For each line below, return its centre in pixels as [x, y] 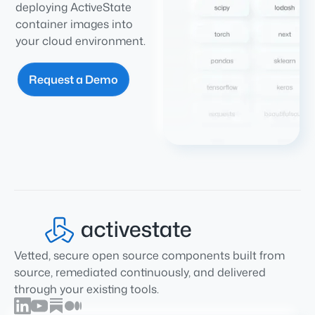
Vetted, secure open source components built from [149, 255]
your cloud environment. [81, 41]
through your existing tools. [86, 289]
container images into [75, 24]
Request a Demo [74, 79]
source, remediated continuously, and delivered [140, 272]
